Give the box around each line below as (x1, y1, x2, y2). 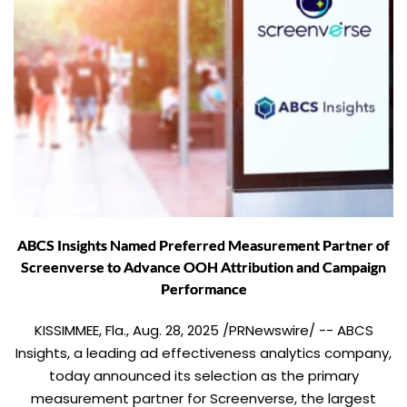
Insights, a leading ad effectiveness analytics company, (15, 342, 392, 362)
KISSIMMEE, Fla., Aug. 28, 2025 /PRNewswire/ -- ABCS (34, 320, 373, 340)
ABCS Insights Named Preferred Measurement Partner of (17, 235, 390, 253)
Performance (160, 279, 247, 297)
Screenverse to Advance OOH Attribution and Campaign (21, 257, 386, 275)
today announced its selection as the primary (48, 365, 359, 385)
